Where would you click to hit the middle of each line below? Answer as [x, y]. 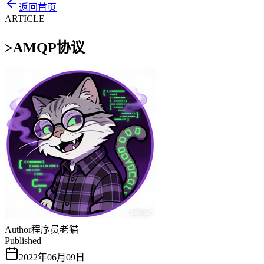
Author [18, 229]
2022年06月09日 [52, 257]
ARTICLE [25, 19]
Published [23, 240]
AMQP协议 [49, 47]
